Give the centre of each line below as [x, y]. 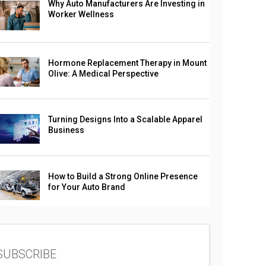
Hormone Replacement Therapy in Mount [127, 63]
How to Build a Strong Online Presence [123, 176]
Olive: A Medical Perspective [103, 74]
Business [66, 130]
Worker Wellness [81, 14]
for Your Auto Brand [86, 187]
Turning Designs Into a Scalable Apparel [125, 120]
